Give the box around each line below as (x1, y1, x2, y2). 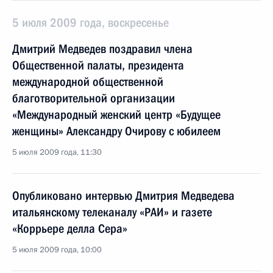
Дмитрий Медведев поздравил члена (12, 41, 193, 56)
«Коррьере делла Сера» (12, 221, 127, 236)
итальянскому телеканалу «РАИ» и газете (12, 205, 212, 219)
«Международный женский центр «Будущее (12, 107, 221, 122)
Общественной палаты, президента (12, 58, 184, 73)
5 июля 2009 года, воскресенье (12, 15, 169, 30)
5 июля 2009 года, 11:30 (12, 147, 102, 158)
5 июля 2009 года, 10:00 (12, 244, 102, 255)
